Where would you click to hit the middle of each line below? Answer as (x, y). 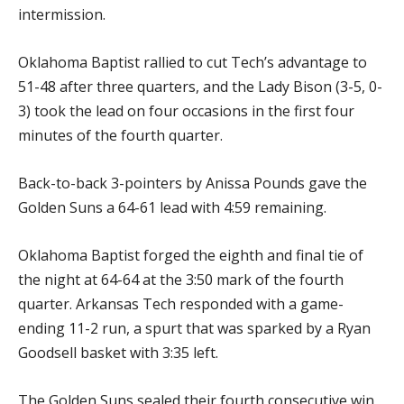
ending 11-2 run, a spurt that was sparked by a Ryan (194, 328)
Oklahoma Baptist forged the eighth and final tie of (191, 255)
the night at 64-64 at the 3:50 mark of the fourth (181, 280)
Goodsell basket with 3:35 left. (118, 353)
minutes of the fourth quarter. (120, 135)
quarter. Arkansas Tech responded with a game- (181, 304)
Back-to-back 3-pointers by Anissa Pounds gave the (193, 183)
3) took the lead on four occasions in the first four (186, 111)
